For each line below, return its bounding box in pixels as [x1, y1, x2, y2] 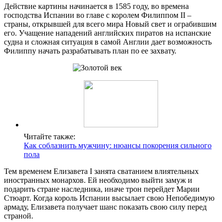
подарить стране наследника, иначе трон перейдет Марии [4, 184, 200, 193]
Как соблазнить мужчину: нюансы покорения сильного [24, 141, 212, 150]
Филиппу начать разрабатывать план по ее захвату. [4, 46, 176, 55]
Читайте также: [24, 132, 75, 141]
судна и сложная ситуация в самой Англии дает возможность [4, 37, 212, 46]
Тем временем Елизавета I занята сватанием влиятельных [4, 166, 199, 175]
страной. [4, 211, 33, 220]
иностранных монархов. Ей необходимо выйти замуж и [4, 175, 192, 184]
